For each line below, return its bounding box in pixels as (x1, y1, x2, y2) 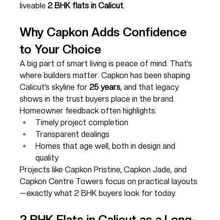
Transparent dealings (35, 129, 110, 139)
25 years (89, 82, 121, 92)
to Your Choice (20, 42, 102, 56)
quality (35, 153, 59, 163)
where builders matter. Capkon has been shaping (20, 70, 192, 80)
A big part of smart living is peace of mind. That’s (20, 58, 194, 68)
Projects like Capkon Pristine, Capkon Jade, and (20, 165, 189, 174)
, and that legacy (120, 82, 181, 92)
